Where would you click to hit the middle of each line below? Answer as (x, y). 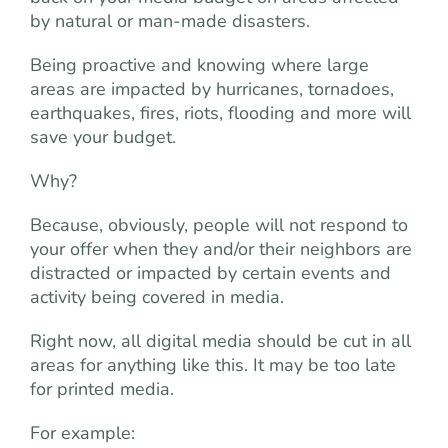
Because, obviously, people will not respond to (219, 225)
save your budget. (103, 137)
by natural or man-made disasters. (170, 21)
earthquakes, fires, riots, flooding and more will (220, 113)
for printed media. (102, 389)
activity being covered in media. (157, 297)
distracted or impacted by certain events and (210, 273)
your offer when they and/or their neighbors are (221, 249)
